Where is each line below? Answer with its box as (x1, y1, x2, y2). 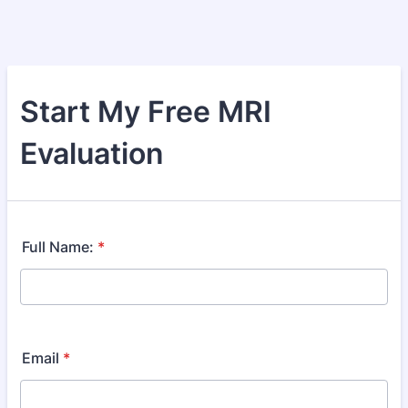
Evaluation (20, 136, 164, 171)
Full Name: (22, 238, 94, 256)
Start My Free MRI (20, 94, 271, 129)
